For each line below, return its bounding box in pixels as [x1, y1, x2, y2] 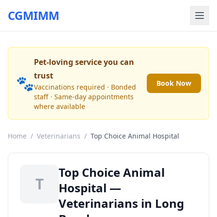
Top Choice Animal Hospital [91, 131, 179, 140]
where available [34, 102, 85, 111]
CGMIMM [8, 7, 60, 23]
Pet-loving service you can [34, 57, 134, 67]
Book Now [156, 78, 191, 88]
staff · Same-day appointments [34, 92, 134, 101]
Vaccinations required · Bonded [34, 82, 136, 92]
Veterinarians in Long [59, 195, 184, 211]
